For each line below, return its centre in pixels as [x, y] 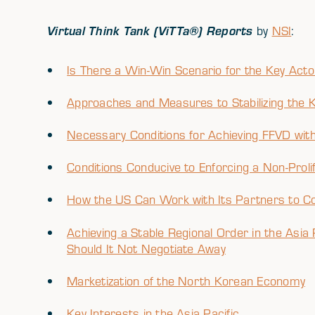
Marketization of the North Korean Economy [186, 281]
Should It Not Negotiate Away [146, 248]
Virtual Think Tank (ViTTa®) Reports [150, 31]
